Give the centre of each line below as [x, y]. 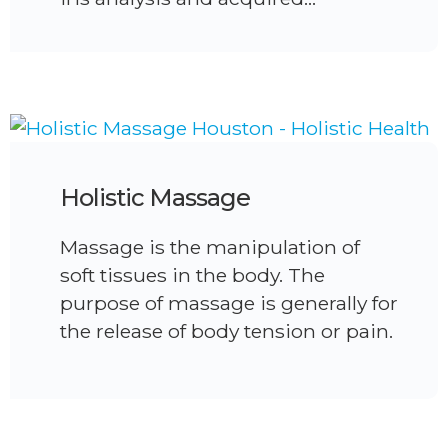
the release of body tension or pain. [226, 330]
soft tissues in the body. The [192, 274]
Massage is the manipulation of [210, 246]
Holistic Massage [155, 197]
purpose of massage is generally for [229, 302]
